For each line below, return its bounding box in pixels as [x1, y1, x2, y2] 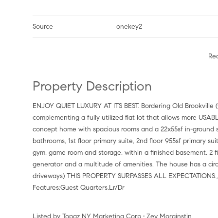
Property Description [40, 78, 152, 94]
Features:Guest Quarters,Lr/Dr [33, 183, 125, 192]
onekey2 [116, 22, 143, 31]
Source [33, 22, 54, 31]
